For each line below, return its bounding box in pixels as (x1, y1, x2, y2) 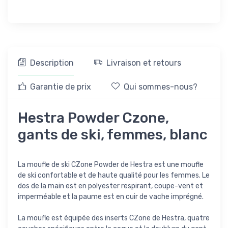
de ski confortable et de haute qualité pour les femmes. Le (18, 171, 210, 180)
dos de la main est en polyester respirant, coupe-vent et (18, 182, 203, 191)
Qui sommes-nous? (124, 82, 197, 92)
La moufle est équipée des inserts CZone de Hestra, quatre (18, 214, 210, 223)
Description (30, 58, 74, 68)
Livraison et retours (106, 58, 181, 68)
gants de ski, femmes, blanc (18, 126, 208, 144)
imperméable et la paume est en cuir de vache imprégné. (18, 192, 204, 202)
